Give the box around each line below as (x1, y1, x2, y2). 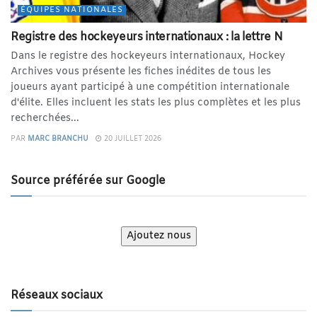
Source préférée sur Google (11, 173, 166, 189)
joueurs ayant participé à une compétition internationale (11, 81, 289, 95)
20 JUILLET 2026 (102, 134, 161, 144)
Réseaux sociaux (11, 288, 103, 304)
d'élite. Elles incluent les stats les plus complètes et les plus (11, 96, 301, 110)
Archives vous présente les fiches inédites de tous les (11, 65, 271, 79)
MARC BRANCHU (28, 134, 88, 144)
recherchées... (11, 112, 79, 126)
